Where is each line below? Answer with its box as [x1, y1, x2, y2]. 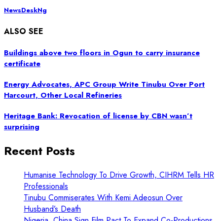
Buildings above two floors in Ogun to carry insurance [4, 47, 200, 59]
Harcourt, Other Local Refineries [4, 90, 122, 101]
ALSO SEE [4, 25, 43, 37]
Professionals [24, 180, 68, 192]
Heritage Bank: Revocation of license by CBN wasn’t [4, 110, 192, 122]
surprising [4, 121, 39, 133]
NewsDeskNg [4, 5, 47, 15]
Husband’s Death [24, 203, 81, 215]
